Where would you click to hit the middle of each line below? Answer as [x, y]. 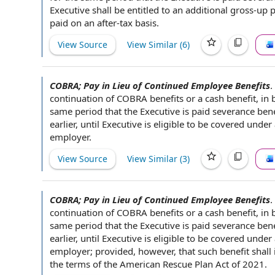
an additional [200, 10]
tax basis [138, 23]
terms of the [91, 264]
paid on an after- [85, 23]
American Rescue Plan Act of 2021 [192, 264]
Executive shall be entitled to [111, 10]
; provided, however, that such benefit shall [182, 251]
